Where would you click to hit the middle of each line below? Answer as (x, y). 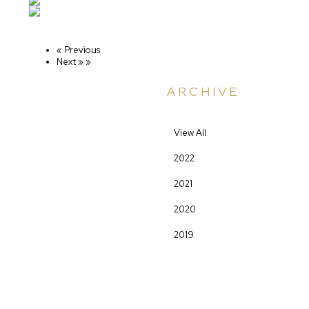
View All (190, 133)
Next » (70, 62)
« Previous (78, 50)
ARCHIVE (203, 92)
